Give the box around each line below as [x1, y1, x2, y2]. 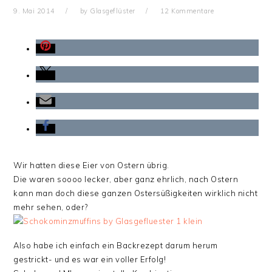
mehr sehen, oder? [13, 202, 88, 212]
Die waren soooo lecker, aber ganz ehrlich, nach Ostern [13, 174, 239, 184]
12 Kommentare [160, 7, 214, 15]
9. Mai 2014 [13, 7, 55, 15]
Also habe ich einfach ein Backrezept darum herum [13, 240, 218, 250]
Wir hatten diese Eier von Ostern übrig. [13, 160, 169, 170]
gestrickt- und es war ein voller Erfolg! [13, 254, 166, 264]
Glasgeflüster [90, 7, 135, 15]
